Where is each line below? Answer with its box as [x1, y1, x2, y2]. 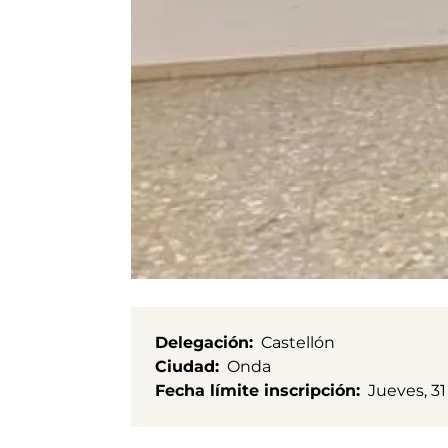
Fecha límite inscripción [155, 380, 356, 400]
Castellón [261, 332, 335, 352]
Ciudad [155, 356, 215, 376]
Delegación [155, 332, 249, 352]
